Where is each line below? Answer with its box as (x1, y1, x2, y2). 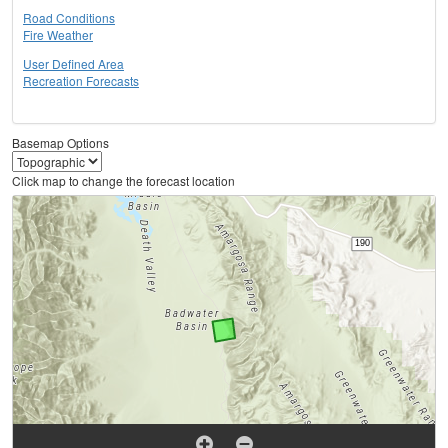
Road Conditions (23, 9, 115, 27)
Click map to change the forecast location (12, 172, 235, 190)
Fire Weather (23, 26, 93, 44)
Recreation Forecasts (23, 72, 139, 90)
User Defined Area (23, 55, 124, 73)
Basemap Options (12, 134, 109, 152)
